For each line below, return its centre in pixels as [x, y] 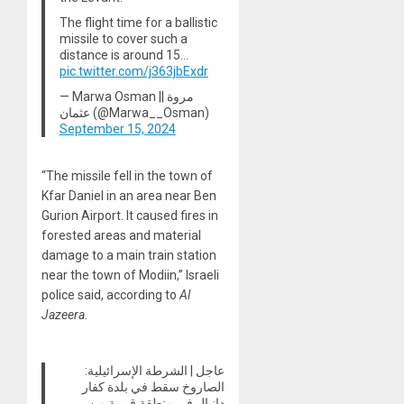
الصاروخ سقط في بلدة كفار [154, 386]
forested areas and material [121, 235]
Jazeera [63, 314]
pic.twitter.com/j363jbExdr [133, 72]
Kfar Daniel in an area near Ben [129, 195]
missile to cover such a [123, 39]
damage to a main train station [129, 255]
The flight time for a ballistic [138, 23]
